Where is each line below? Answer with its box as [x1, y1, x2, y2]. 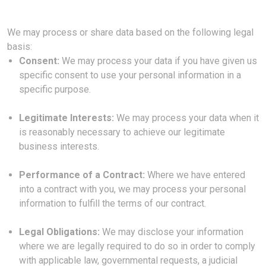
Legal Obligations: [19, 226, 100, 237]
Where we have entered [147, 169, 245, 180]
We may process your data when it [114, 112, 259, 123]
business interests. [19, 141, 102, 152]
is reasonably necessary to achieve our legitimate [19, 126, 225, 138]
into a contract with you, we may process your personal [19, 183, 246, 195]
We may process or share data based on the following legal [7, 27, 254, 38]
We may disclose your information [100, 226, 243, 237]
